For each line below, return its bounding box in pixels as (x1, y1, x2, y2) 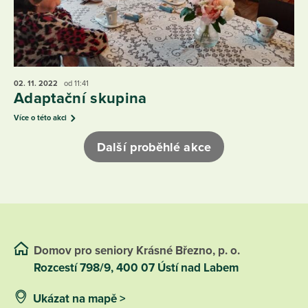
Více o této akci (14, 113, 67, 123)
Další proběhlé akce (97, 139, 211, 155)
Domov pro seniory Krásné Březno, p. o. (34, 243, 243, 258)
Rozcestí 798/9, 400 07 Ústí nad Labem (34, 261, 241, 276)
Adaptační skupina (14, 89, 147, 107)
